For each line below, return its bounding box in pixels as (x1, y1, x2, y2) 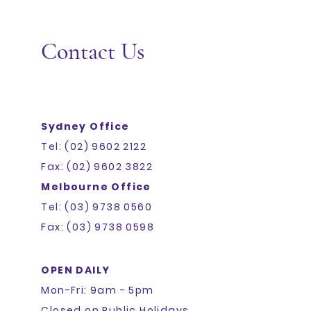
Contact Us (41, 37, 145, 66)
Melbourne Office (41, 180, 151, 194)
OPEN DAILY (41, 263, 110, 277)
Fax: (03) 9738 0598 (41, 220, 155, 234)
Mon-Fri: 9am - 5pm (41, 283, 154, 297)
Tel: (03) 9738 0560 (41, 200, 153, 214)
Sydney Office (41, 119, 130, 133)
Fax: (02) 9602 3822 (41, 160, 153, 174)
